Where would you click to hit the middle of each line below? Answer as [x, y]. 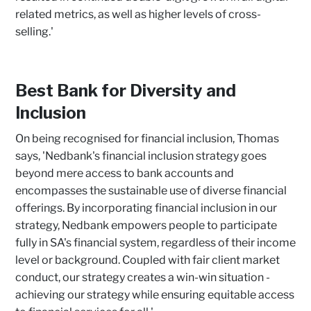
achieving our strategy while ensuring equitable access [155, 295]
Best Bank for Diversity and [126, 91]
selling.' [34, 32]
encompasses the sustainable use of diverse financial [151, 191]
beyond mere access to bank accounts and [125, 173]
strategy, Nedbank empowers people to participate [146, 225]
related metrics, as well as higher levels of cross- [138, 14]
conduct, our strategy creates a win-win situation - [143, 277]
